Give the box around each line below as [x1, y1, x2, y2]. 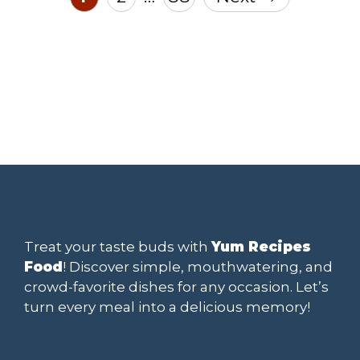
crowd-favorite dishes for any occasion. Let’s [24, 278, 329, 295]
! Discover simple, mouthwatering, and [63, 258, 333, 275]
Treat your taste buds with [24, 238, 211, 255]
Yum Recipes [211, 238, 311, 255]
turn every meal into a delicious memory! [24, 298, 310, 315]
